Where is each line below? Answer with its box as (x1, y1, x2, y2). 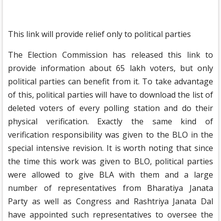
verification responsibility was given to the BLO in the (8, 129, 213, 141)
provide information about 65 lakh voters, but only (8, 63, 213, 74)
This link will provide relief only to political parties (8, 29, 191, 40)
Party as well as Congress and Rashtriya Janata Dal (8, 196, 213, 207)
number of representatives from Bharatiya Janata (8, 183, 213, 194)
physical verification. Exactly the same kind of (8, 116, 213, 127)
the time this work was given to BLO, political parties (8, 156, 213, 167)
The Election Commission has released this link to (8, 49, 213, 61)
